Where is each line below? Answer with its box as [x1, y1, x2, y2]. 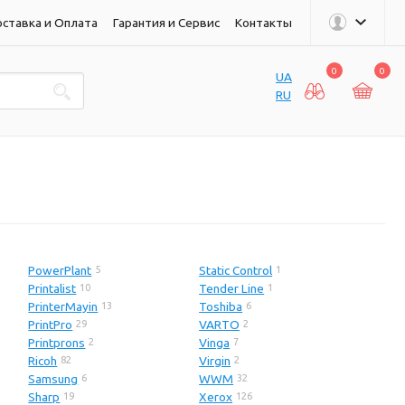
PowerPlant [28, 263, 92, 278]
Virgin [199, 353, 231, 369]
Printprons [28, 335, 86, 351]
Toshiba [199, 299, 243, 315]
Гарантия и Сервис [113, 14, 220, 30]
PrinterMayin [28, 299, 99, 315]
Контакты [235, 14, 292, 30]
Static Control [199, 263, 273, 278]
